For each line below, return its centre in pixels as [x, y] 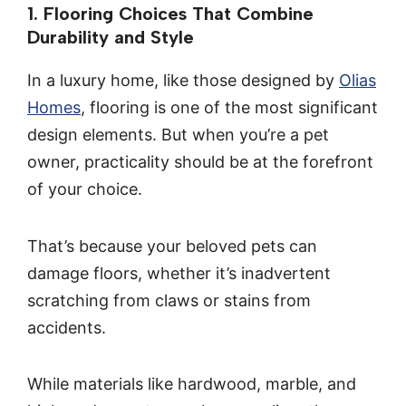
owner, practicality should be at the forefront [200, 162]
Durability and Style [111, 38]
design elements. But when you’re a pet [178, 135]
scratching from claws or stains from [169, 300]
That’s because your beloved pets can [172, 246]
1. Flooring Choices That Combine [170, 14]
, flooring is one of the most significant [229, 108]
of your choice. [85, 189]
